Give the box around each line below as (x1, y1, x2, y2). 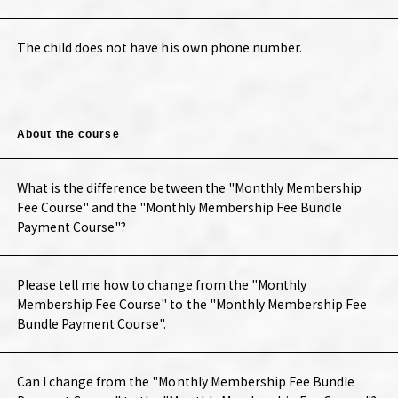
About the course (16, 128, 120, 141)
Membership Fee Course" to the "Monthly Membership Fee (16, 295, 368, 314)
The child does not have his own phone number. (16, 38, 303, 57)
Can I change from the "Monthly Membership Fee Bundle (16, 372, 355, 391)
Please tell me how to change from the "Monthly (16, 275, 307, 294)
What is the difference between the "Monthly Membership (16, 179, 362, 197)
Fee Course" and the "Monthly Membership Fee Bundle (16, 198, 343, 217)
